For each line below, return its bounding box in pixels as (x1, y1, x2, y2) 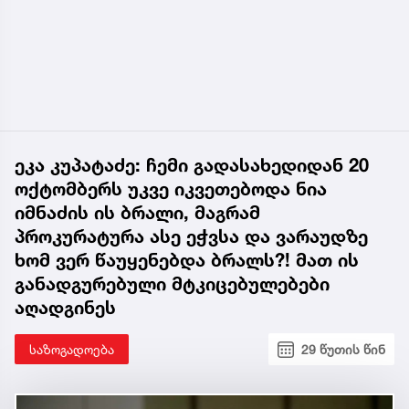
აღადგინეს (15, 297, 116, 320)
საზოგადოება (29, 341, 114, 358)
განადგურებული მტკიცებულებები (15, 273, 330, 296)
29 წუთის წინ (301, 341, 385, 358)
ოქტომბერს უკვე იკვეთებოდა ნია (15, 178, 327, 201)
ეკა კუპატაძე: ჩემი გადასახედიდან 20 (15, 154, 369, 177)
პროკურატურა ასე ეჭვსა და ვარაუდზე (15, 225, 368, 248)
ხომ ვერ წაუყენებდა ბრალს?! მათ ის (15, 249, 359, 272)
